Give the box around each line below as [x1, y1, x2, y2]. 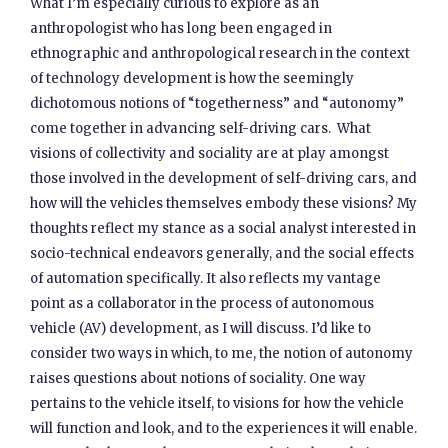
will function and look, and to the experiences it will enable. [30, 420, 418, 437]
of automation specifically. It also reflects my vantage [30, 270, 382, 287]
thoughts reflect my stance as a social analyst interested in [30, 220, 417, 237]
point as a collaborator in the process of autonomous [30, 295, 375, 312]
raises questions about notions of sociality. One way [30, 370, 367, 387]
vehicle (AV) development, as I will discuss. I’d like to [30, 320, 372, 337]
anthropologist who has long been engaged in [30, 20, 333, 37]
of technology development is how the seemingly [30, 70, 355, 87]
